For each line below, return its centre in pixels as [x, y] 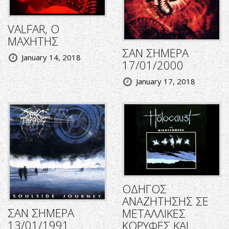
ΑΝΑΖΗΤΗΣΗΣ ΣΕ [165, 201]
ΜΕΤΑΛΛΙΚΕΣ [154, 213]
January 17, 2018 [166, 81]
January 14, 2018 [51, 57]
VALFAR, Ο [33, 29]
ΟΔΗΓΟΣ [144, 189]
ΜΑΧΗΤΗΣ [33, 41]
